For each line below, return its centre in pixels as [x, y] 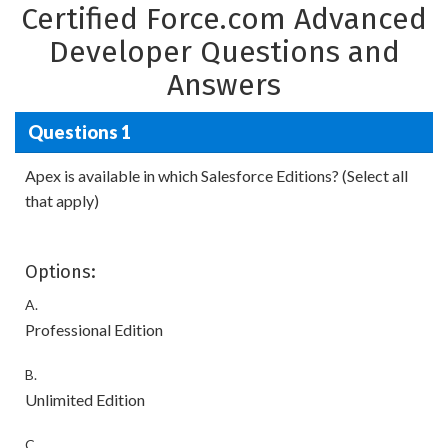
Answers [224, 85]
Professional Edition [94, 329]
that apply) [62, 200]
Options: [60, 272]
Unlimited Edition [85, 399]
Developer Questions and [224, 52]
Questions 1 [79, 131]
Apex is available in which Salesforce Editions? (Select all [216, 175]
